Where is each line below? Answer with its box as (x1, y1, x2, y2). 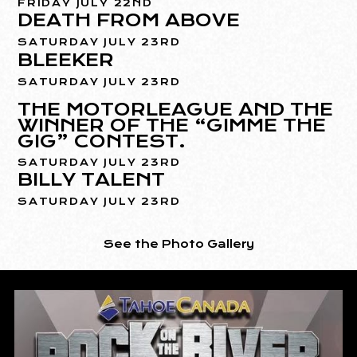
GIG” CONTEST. (18, 130, 186, 151)
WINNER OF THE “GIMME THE (18, 114, 327, 135)
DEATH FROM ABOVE (18, 9, 241, 30)
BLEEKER (18, 49, 115, 70)
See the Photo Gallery (103, 237, 254, 250)
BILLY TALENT (18, 168, 166, 190)
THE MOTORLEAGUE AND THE (18, 98, 334, 120)
